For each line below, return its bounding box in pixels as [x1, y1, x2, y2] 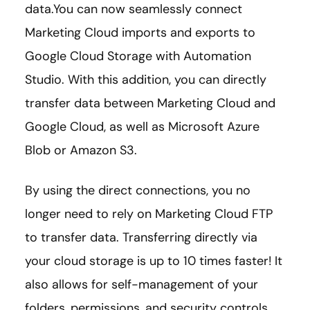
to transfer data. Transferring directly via [25, 228, 257, 246]
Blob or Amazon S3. [25, 141, 137, 158]
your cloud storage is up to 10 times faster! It [25, 252, 282, 269]
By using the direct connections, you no [25, 181, 250, 199]
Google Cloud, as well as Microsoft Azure [25, 118, 259, 135]
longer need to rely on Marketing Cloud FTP [25, 205, 273, 222]
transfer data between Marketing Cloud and [25, 94, 275, 111]
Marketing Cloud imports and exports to [25, 24, 255, 41]
